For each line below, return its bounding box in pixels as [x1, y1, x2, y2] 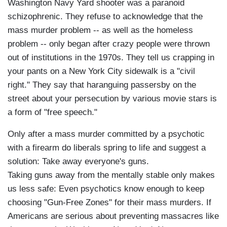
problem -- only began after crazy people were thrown [8, 39, 210, 49]
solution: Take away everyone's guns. [8, 157, 149, 167]
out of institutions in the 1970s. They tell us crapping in [8, 53, 214, 63]
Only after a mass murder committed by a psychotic [8, 129, 205, 139]
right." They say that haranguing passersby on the [8, 80, 196, 90]
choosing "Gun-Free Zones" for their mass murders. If [8, 198, 211, 208]
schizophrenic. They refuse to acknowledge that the [8, 12, 203, 22]
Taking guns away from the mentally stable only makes [8, 170, 215, 180]
